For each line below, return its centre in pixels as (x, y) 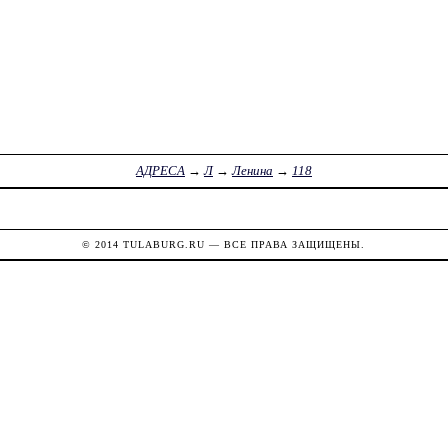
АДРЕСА (160, 171)
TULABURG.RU (164, 244)
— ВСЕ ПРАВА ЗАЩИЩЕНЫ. (285, 244)
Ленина (252, 171)
